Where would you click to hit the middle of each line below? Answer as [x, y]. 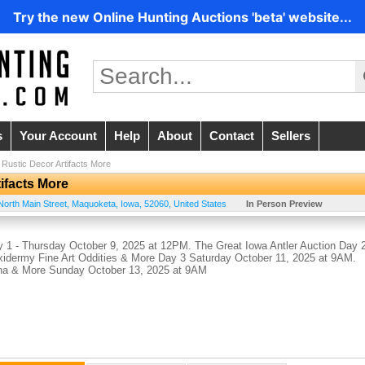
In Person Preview [284, 204]
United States [200, 204]
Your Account [58, 136]
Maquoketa [94, 204]
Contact [232, 136]
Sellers [291, 136]
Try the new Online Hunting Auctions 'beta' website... [182, 17]
